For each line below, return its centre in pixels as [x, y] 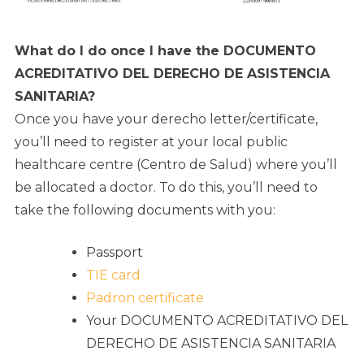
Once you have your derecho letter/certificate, [166, 119]
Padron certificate [145, 298]
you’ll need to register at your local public [151, 142]
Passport [116, 253]
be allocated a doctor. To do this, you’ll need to [166, 188]
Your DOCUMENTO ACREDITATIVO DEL [217, 321]
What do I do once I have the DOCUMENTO [165, 51]
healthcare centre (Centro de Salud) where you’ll [176, 165]
